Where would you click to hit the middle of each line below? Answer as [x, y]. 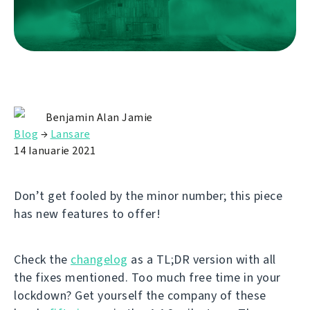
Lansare [70, 134]
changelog [99, 260]
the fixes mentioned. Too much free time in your [147, 278]
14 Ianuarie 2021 [55, 151]
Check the [42, 260]
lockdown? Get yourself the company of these [140, 296]
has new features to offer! [87, 214]
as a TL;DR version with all [202, 260]
